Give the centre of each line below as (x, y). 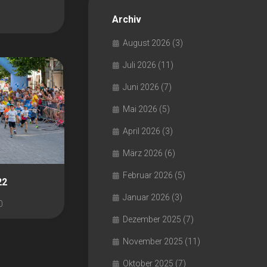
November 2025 (153, 241)
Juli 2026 (139, 65)
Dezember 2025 (152, 219)
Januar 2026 (146, 197)
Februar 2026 (148, 175)
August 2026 (147, 43)
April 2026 (142, 131)
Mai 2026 (140, 109)
